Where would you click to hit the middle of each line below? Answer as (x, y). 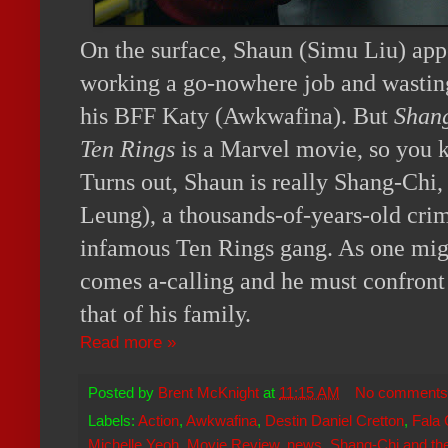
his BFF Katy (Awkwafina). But (237, 115)
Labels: (113, 421)
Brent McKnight (208, 393)
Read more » (128, 341)
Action (158, 421)
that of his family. (168, 313)
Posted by (123, 393)
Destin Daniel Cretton (334, 421)
